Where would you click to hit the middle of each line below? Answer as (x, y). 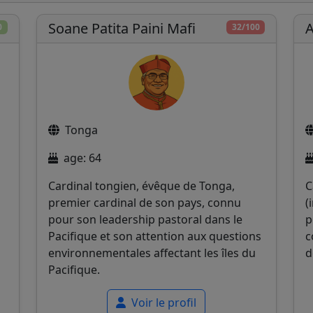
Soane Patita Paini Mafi (122, 28)
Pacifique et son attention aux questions (154, 236)
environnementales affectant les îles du (152, 253)
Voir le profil (163, 302)
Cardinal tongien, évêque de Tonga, (141, 185)
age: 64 (82, 158)
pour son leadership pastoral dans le (145, 219)
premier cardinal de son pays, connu (144, 202)
